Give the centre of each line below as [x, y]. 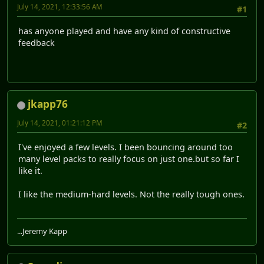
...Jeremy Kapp [42, 231]
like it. [30, 170]
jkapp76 [48, 104]
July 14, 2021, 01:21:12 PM [60, 123]
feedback [37, 42]
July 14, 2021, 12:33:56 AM [60, 7]
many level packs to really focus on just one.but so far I [129, 159]
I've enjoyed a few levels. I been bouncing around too [126, 147]
